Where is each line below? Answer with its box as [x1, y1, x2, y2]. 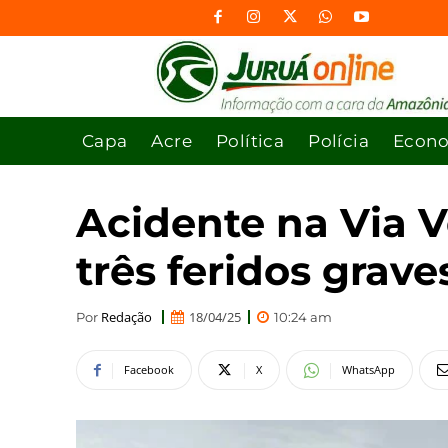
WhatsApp [342, 362, 395, 378]
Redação [101, 307, 152, 326]
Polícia [308, 130, 370, 151]
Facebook [124, 362, 174, 378]
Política [216, 130, 285, 151]
